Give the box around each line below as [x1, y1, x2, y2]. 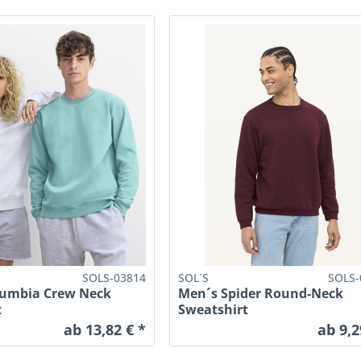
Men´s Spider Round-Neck [178, 284, 344, 303]
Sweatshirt [178, 301, 249, 319]
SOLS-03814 [81, 270, 146, 286]
